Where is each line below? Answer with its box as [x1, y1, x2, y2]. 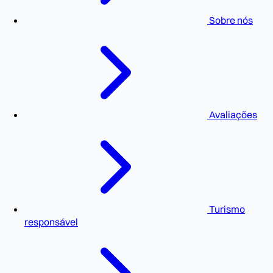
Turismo [207, 202, 245, 215]
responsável [24, 215, 78, 228]
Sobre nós [207, 13, 253, 26]
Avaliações [207, 108, 257, 121]
